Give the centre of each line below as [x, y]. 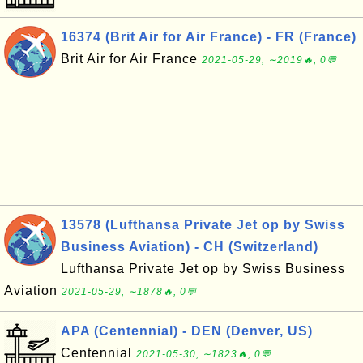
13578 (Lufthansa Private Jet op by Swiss [203, 225]
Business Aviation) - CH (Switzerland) [190, 247]
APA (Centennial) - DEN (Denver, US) [187, 331]
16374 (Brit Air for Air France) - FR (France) [209, 37]
